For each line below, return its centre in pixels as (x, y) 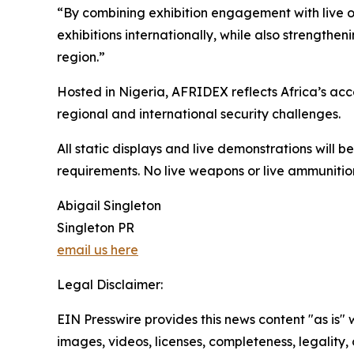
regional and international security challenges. (199, 114)
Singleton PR (96, 228)
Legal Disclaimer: (110, 284)
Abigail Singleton (109, 205)
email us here (98, 250)
